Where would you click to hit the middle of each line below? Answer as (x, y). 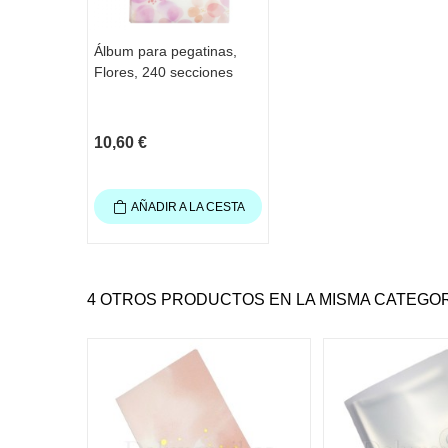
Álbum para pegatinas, (165, 50)
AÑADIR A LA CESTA (187, 206)
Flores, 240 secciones (163, 71)
